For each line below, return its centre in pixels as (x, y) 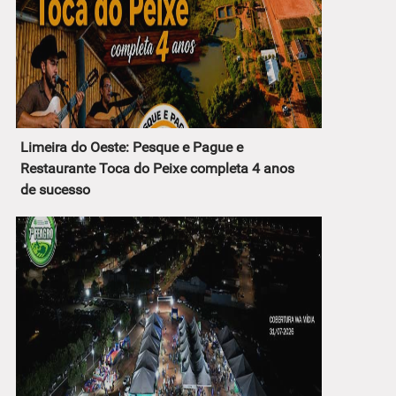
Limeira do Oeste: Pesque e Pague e (132, 148)
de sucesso (55, 190)
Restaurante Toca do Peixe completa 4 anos (157, 169)
